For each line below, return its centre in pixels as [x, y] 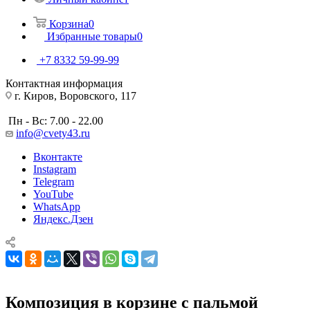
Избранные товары [92, 36]
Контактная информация [64, 83]
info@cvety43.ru [53, 133]
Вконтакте [58, 156]
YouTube [53, 194]
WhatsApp [57, 206]
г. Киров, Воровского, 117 [74, 95]
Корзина [69, 24]
